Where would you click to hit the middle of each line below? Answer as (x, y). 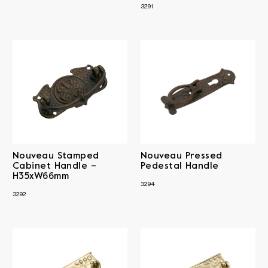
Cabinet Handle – (55, 166)
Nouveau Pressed (182, 156)
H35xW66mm (41, 176)
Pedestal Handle (180, 166)
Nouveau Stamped (56, 156)
